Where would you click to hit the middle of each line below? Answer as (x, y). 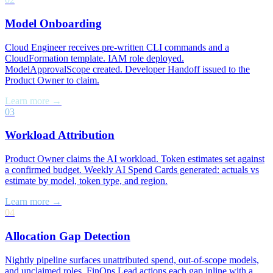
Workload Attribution (60, 135)
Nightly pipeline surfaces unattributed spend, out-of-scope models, (132, 260)
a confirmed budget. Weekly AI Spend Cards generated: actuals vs (132, 170)
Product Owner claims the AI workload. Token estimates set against (135, 159)
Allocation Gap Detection (68, 236)
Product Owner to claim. (52, 80)
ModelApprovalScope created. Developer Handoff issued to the (127, 69)
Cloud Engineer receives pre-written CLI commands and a (117, 47)
